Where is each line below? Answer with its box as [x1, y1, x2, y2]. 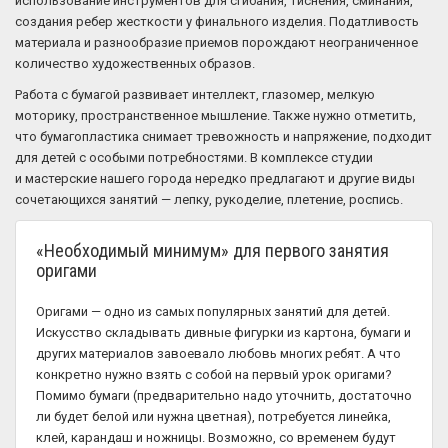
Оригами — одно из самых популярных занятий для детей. [36, 304, 390, 319]
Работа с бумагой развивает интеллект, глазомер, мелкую [15, 87, 375, 102]
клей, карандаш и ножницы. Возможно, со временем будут [36, 430, 396, 445]
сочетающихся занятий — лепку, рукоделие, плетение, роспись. [15, 192, 403, 207]
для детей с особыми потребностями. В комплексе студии [15, 150, 373, 165]
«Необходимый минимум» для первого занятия [36, 240, 389, 261]
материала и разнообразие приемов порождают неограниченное [15, 35, 418, 50]
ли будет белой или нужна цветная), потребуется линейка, [36, 409, 391, 424]
